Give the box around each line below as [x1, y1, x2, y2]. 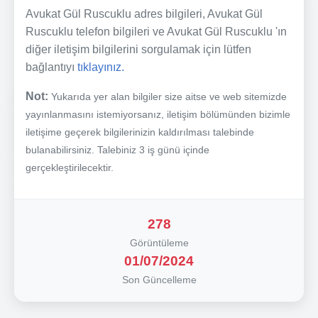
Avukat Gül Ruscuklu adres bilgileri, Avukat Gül [26, 7, 263, 20]
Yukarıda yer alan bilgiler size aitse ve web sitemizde [51, 90, 287, 102]
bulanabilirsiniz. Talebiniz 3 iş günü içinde [26, 143, 209, 155]
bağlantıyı [26, 60, 77, 73]
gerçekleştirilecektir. [26, 161, 114, 173]
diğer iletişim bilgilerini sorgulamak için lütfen [26, 43, 251, 55]
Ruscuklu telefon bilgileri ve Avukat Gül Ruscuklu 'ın [26, 25, 287, 38]
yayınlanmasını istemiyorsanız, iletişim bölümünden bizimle [26, 108, 290, 120]
